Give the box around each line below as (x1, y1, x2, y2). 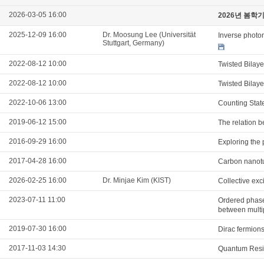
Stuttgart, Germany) (103, 39, 166, 47)
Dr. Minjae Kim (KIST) (103, 176, 173, 184)
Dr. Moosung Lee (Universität (103, 31, 196, 39)
